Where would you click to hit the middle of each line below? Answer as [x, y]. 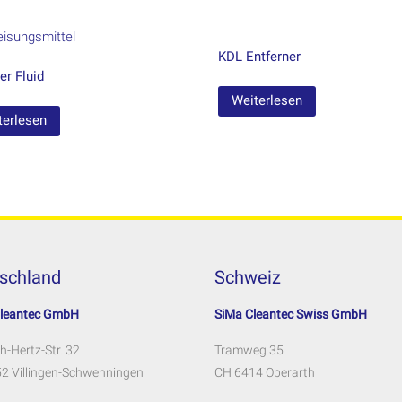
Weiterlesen [267, 101]
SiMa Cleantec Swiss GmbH [291, 315]
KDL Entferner [259, 56]
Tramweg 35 [249, 350]
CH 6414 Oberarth [265, 373]
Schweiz [248, 278]
